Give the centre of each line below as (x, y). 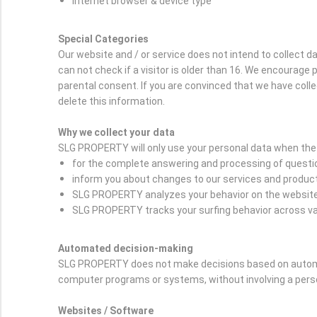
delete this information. (111, 102)
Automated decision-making (126, 249)
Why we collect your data (116, 133)
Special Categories (103, 39)
